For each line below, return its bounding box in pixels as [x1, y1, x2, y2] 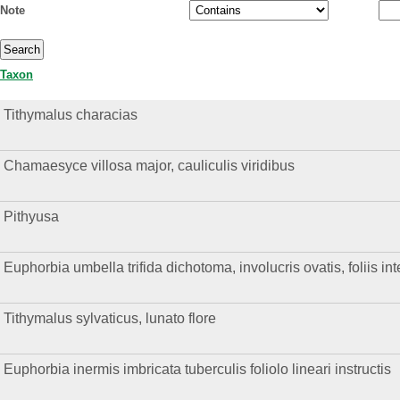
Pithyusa [4, 208, 60, 225]
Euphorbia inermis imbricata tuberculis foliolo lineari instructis [4, 361, 392, 378]
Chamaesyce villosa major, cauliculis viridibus [4, 157, 296, 174]
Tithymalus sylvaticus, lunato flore [4, 310, 217, 327]
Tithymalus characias [4, 106, 138, 123]
